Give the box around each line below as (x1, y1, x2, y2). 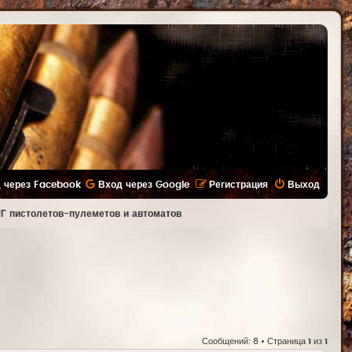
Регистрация (209, 180, 268, 189)
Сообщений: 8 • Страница (202, 337, 308, 346)
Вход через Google (98, 180, 189, 189)
